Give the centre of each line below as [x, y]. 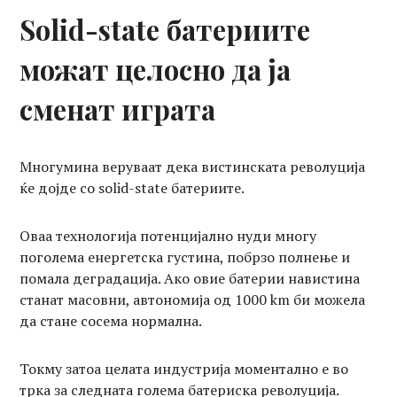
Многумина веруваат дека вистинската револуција [193, 166]
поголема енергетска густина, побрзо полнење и [185, 257]
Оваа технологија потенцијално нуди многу [168, 235]
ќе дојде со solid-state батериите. [132, 187]
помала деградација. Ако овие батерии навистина [190, 278]
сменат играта [118, 109]
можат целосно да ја [156, 69]
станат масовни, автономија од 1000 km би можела [193, 299]
